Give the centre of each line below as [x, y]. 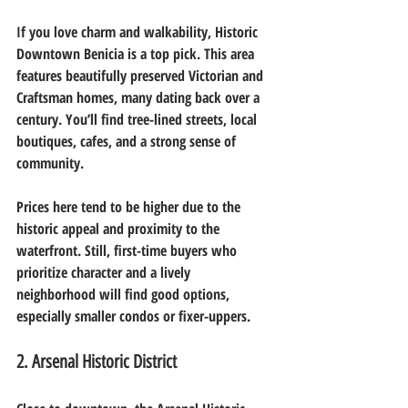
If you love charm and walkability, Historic [139, 31]
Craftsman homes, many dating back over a [140, 97]
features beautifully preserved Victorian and [142, 75]
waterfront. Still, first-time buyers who [128, 250]
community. [50, 163]
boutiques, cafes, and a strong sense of [128, 141]
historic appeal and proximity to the [120, 228]
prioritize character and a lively [105, 272]
